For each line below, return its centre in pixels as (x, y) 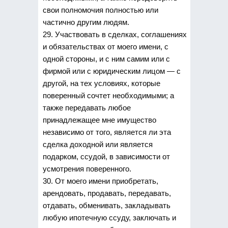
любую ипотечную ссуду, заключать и (109, 217)
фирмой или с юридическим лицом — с (111, 71)
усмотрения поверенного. (87, 168)
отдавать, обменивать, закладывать (106, 205)
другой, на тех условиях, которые (101, 83)
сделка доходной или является (97, 144)
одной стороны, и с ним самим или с (106, 59)
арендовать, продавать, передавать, (107, 193)
